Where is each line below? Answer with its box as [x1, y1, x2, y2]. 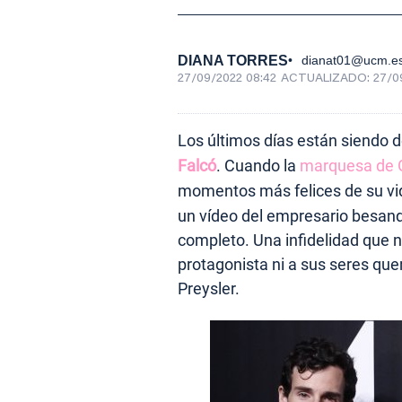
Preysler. [178, 278, 240, 298]
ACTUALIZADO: [281, 72, 373, 85]
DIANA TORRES [178, 52, 288, 68]
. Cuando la [216, 155, 300, 175]
